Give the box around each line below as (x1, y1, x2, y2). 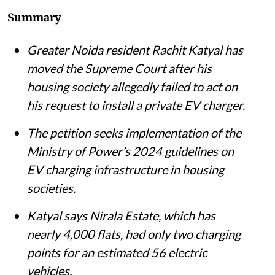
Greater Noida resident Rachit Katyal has (27, 42, 243, 57)
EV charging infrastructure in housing (27, 161, 224, 177)
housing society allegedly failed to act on (27, 79, 238, 94)
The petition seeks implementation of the (27, 125, 241, 140)
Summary (7, 10, 61, 25)
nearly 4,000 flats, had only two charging (27, 226, 241, 241)
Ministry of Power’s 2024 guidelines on (27, 143, 234, 158)
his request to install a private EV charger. (27, 97, 245, 112)
